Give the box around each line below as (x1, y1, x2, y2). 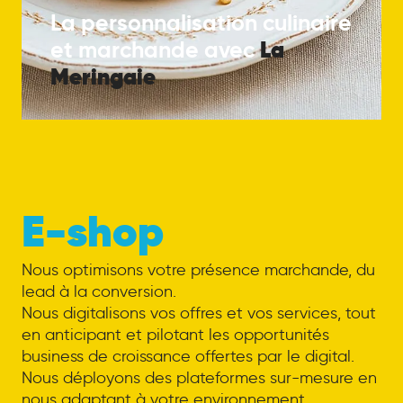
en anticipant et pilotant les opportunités (21, 325, 329, 345)
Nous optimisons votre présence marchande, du (21, 260, 375, 281)
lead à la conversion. (21, 282, 176, 302)
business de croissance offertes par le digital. (21, 346, 354, 367)
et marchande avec (49, 36, 260, 65)
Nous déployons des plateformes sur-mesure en (21, 368, 377, 389)
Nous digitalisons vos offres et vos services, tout (21, 303, 376, 324)
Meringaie (49, 62, 156, 93)
